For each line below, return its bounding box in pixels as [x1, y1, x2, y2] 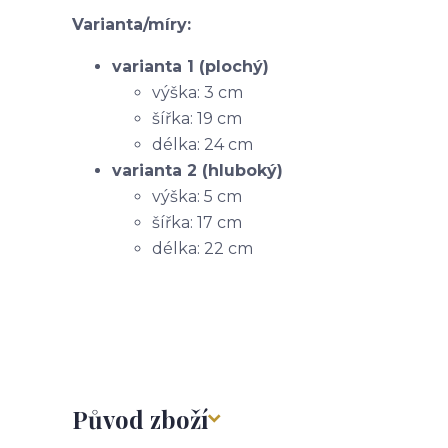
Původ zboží [72, 403, 208, 435]
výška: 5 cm [152, 187, 242, 206]
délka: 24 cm [152, 135, 257, 154]
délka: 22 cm [152, 239, 253, 258]
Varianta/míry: [72, 15, 191, 34]
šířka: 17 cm [152, 213, 242, 232]
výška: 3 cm [152, 83, 247, 102]
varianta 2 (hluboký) [112, 161, 283, 180]
